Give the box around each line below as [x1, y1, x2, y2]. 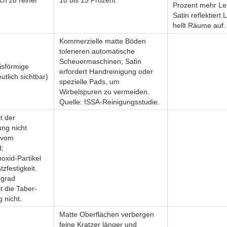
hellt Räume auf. [173, 21, 225, 29]
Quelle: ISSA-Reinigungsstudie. [59, 98, 160, 106]
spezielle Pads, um [59, 78, 120, 86]
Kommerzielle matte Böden [59, 37, 146, 45]
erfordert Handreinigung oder [59, 67, 153, 75]
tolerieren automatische [59, 47, 135, 55]
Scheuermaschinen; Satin [59, 57, 141, 65]
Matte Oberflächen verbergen [59, 210, 154, 218]
